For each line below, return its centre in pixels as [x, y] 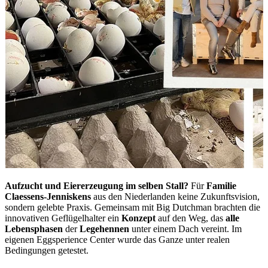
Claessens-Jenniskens [48, 196]
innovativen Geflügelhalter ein [63, 218]
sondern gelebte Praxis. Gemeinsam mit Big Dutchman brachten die [133, 207]
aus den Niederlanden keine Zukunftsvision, [175, 196]
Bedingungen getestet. [48, 250]
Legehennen [104, 229]
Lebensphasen [34, 229]
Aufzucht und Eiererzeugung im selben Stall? [97, 185]
